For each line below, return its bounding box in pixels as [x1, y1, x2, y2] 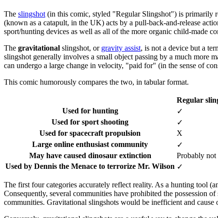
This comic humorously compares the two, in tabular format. [4, 77, 189, 86]
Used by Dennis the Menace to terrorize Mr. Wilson [5, 162, 175, 170]
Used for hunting [62, 106, 118, 115]
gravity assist [101, 43, 141, 52]
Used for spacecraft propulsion [39, 128, 141, 137]
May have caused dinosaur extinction [29, 151, 151, 160]
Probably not [177, 151, 216, 160]
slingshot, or [60, 43, 101, 52]
